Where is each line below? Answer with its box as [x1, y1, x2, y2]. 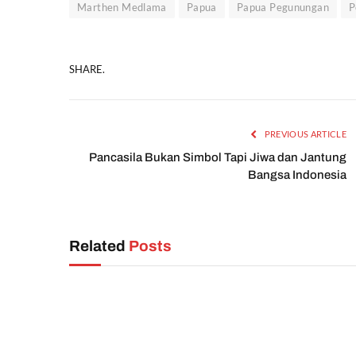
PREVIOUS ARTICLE [262, 129, 346, 140]
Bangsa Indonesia [248, 168, 346, 182]
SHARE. [69, 62, 105, 75]
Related [69, 238, 129, 255]
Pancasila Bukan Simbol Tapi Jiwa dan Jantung [89, 151, 346, 164]
